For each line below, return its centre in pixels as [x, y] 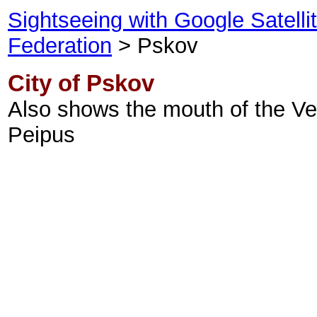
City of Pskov [81, 83]
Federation [60, 46]
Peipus [41, 135]
